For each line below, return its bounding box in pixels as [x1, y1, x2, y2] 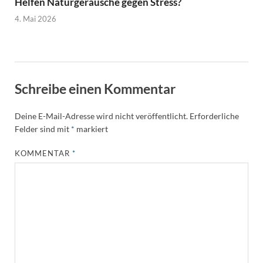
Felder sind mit [15, 123, 71, 134]
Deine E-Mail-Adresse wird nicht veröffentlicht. [15, 110, 188, 121]
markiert [75, 123, 108, 134]
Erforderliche [190, 110, 239, 121]
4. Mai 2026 [15, 14, 56, 24]
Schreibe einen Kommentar [15, 80, 176, 97]
